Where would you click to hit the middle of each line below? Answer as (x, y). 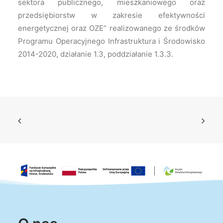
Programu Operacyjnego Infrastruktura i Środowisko (111, 41)
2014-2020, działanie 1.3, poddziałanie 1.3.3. (96, 54)
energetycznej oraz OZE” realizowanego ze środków (111, 28)
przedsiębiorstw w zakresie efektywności (111, 15)
